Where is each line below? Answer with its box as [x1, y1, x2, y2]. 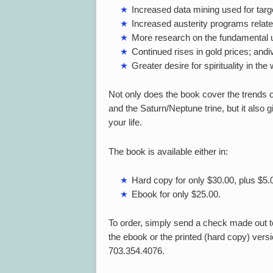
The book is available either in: [108, 146, 228, 157]
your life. [108, 117, 142, 128]
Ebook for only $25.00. [131, 188, 221, 199]
